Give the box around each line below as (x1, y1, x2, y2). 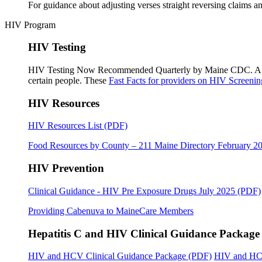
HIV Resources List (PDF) (28, 120, 127, 131)
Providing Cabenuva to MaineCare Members (28, 205, 194, 216)
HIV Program (5, 19, 56, 30)
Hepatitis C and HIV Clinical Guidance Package (28, 227, 260, 240)
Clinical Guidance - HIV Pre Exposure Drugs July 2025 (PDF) (28, 185, 261, 196)
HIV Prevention (28, 162, 104, 175)
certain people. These (28, 75, 109, 85)
